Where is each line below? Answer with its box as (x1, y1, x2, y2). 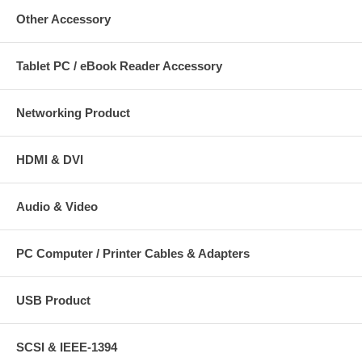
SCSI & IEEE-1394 (16, 339, 117, 354)
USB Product (16, 293, 90, 307)
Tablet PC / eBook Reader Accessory (16, 58, 222, 73)
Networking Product (16, 105, 130, 120)
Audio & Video (16, 199, 98, 213)
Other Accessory (16, 11, 111, 26)
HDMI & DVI (16, 152, 83, 166)
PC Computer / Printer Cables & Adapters (16, 246, 250, 260)
